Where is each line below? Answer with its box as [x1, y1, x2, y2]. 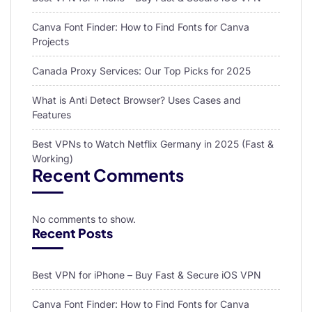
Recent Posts [32, 225, 113, 242]
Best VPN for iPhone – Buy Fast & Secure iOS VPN [32, 269, 261, 281]
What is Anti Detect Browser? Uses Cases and [32, 94, 241, 107]
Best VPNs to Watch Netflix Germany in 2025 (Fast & [32, 138, 274, 150]
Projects [32, 36, 69, 48]
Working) [32, 153, 73, 165]
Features [32, 109, 71, 121]
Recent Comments [32, 164, 184, 186]
